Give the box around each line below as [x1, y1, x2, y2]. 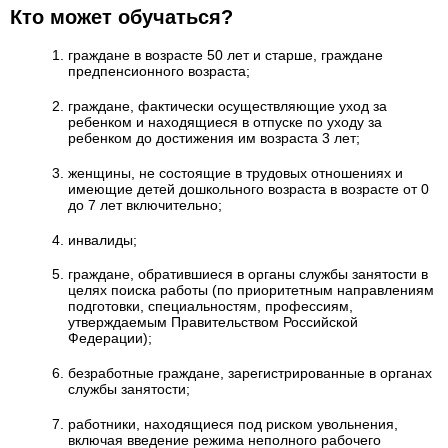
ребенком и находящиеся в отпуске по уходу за [67, 114, 382, 131]
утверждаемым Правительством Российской [67, 314, 358, 331]
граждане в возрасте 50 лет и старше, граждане [67, 47, 383, 64]
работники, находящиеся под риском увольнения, [67, 415, 398, 432]
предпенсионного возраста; [67, 63, 250, 80]
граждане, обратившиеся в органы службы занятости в [67, 266, 428, 283]
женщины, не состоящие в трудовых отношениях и [67, 164, 403, 181]
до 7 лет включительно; [67, 196, 222, 213]
